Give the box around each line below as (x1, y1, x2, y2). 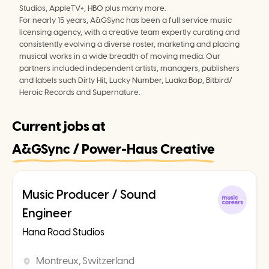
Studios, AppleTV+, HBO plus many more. (19, 4, 166, 13)
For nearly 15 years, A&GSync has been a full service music (19, 16, 232, 25)
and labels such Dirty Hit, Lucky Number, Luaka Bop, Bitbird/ (19, 76, 232, 85)
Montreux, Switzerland (36, 255, 134, 267)
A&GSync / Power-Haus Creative (12, 141, 215, 158)
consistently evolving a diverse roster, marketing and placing (19, 40, 240, 49)
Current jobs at (12, 118, 106, 135)
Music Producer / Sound (22, 187, 156, 202)
